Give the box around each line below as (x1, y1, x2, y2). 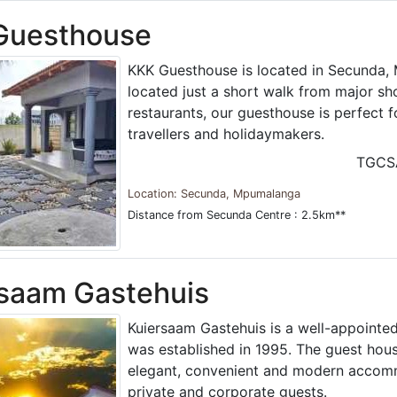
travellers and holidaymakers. (127, 125, 324, 143)
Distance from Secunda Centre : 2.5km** (127, 207, 346, 222)
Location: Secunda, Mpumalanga (127, 186, 300, 200)
